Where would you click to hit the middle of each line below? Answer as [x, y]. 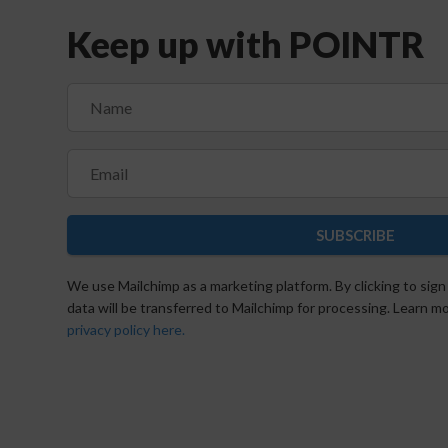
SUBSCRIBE [356, 234]
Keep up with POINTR [246, 45]
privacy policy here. [126, 329]
